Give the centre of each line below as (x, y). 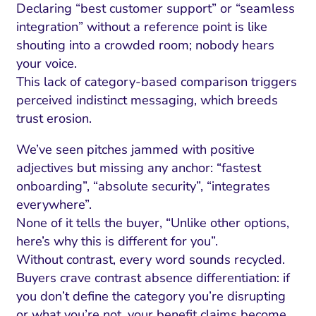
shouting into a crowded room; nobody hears (145, 45)
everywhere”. (54, 204)
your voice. (46, 63)
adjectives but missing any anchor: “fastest (138, 168)
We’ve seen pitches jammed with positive (135, 149)
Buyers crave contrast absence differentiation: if (153, 278)
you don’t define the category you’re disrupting (151, 296)
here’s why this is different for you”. (117, 241)
